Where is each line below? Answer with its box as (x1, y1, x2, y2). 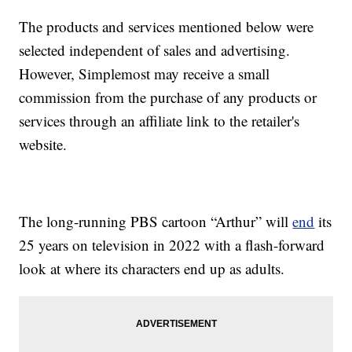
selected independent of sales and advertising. (19, 40, 291, 60)
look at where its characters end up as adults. (19, 258, 285, 279)
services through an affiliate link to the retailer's (19, 111, 300, 131)
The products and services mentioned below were (19, 16, 314, 37)
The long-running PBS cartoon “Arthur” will (19, 211, 293, 232)
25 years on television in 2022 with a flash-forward (19, 235, 325, 255)
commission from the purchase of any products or (19, 87, 317, 108)
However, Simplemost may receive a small (19, 64, 270, 84)
